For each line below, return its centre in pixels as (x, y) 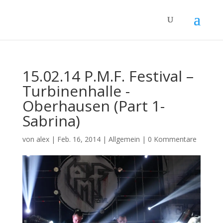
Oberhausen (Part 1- (93, 106)
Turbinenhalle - (76, 91)
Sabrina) (51, 121)
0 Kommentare (172, 139)
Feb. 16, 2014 (79, 139)
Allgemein (124, 139)
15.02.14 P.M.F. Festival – (108, 76)
